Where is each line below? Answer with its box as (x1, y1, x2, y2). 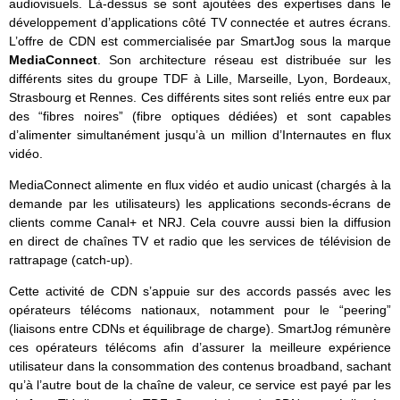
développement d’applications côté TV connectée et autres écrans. (9, 15, 391, 30)
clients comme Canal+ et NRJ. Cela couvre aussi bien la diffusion (9, 215, 391, 230)
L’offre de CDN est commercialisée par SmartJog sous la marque (9, 34, 391, 49)
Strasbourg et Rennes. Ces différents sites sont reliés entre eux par (9, 90, 391, 105)
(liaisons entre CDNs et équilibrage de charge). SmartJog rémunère (9, 321, 391, 337)
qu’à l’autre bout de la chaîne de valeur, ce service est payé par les (9, 378, 391, 393)
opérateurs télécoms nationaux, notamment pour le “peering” (9, 303, 391, 318)
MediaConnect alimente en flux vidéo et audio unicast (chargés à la (9, 178, 391, 193)
